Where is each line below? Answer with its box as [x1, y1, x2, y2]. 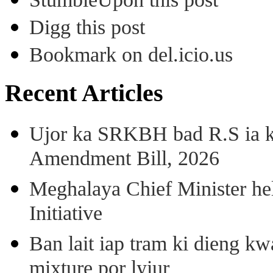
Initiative [29, 201, 102, 228]
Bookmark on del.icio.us [29, 43, 233, 66]
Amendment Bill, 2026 [29, 146, 219, 173]
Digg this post [29, 16, 145, 39]
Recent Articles [5, 79, 163, 107]
